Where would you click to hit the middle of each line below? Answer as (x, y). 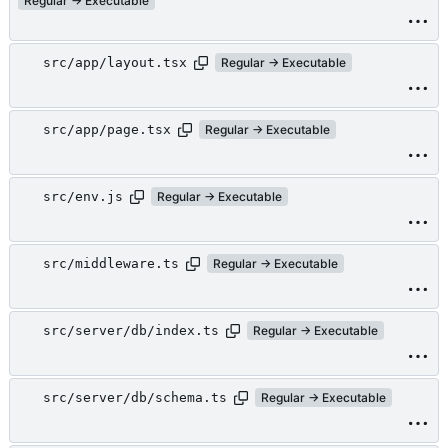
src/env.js (83, 197)
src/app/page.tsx (107, 130)
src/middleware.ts (111, 264)
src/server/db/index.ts (131, 331)
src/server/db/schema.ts (135, 398)
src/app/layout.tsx (115, 63)
